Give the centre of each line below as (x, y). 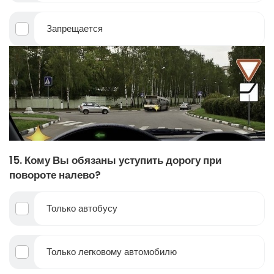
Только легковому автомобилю (112, 252)
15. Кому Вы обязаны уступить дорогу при (115, 161)
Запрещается (75, 28)
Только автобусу (82, 209)
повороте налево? (55, 175)
